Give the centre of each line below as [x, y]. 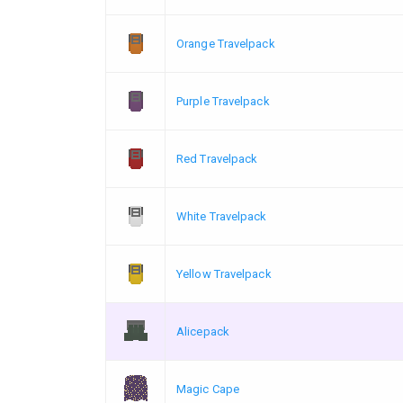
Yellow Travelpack [224, 273]
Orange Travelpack [226, 43]
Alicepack [203, 331]
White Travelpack [222, 216]
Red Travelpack [217, 158]
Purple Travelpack [223, 101]
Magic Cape [208, 389]
